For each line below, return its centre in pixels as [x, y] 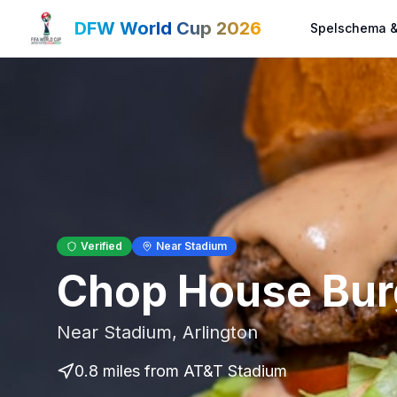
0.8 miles [107, 371]
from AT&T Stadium [214, 371]
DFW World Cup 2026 [168, 28]
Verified [101, 246]
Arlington [220, 332]
